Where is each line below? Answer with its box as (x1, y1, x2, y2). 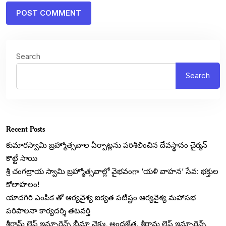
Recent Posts (6, 124, 45, 134)
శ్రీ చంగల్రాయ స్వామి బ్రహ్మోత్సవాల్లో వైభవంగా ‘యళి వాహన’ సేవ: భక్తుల (6, 166, 218, 176)
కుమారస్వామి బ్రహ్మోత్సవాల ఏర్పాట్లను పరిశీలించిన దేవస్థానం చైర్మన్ (6, 140, 207, 150)
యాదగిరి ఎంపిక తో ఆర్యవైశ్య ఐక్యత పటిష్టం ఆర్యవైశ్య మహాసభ (6, 192, 196, 202)
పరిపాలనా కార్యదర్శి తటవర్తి (6, 205, 90, 215)
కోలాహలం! (6, 179, 39, 189)
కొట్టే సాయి (6, 153, 37, 163)
